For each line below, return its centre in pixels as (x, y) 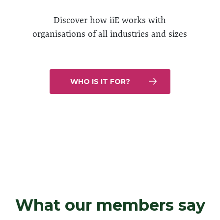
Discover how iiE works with (110, 20)
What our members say (110, 205)
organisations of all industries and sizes (110, 34)
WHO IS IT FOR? (100, 82)
